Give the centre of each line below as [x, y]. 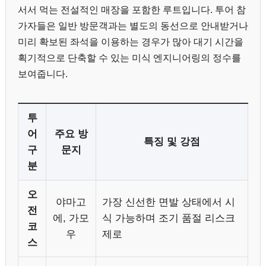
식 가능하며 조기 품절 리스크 [169, 218]
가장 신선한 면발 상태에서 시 [169, 202]
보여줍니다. [43, 74]
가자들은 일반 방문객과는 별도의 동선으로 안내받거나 [133, 26]
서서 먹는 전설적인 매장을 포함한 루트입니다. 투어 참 [132, 9]
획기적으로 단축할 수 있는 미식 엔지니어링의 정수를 [129, 58]
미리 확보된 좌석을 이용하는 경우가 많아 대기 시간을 [131, 42]
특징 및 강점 [172, 141]
